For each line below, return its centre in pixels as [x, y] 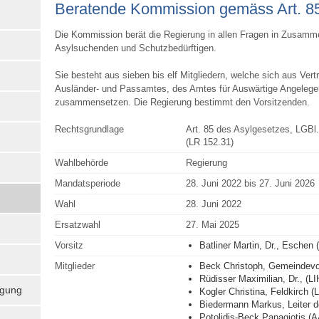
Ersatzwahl [77, 225]
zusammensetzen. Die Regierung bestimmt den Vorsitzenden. [182, 103]
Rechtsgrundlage [89, 130]
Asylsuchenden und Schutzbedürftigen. [135, 48]
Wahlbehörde [81, 163]
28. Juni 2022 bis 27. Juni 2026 [250, 184]
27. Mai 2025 [212, 225]
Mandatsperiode [87, 184]
